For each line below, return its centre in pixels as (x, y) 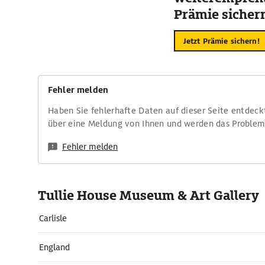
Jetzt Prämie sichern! (221, 41)
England (54, 247)
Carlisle (53, 218)
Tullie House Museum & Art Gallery (148, 195)
